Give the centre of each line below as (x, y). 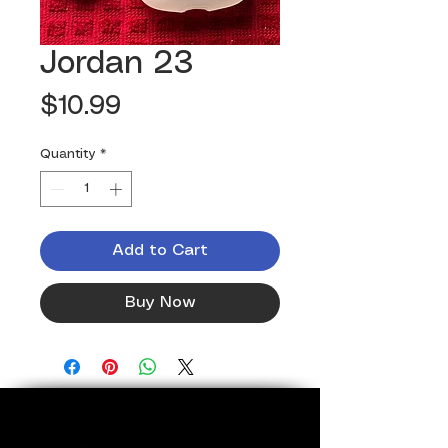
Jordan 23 (117, 64)
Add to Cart (160, 250)
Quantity (68, 155)
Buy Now (160, 302)
